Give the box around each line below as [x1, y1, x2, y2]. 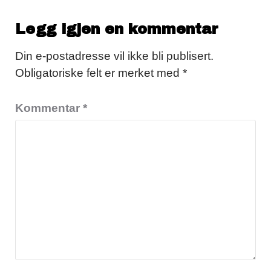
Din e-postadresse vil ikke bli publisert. [15, 50, 214, 63]
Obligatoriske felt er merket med [15, 67, 183, 80]
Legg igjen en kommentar [15, 21, 218, 38]
